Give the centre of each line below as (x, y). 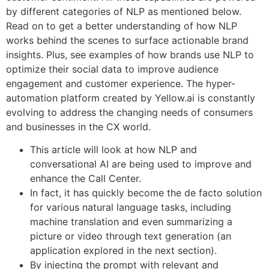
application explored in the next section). (123, 251)
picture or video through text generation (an (131, 236)
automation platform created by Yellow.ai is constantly (131, 98)
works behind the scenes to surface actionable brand (127, 40)
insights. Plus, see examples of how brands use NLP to (130, 54)
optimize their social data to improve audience (112, 69)
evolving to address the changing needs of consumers (129, 112)
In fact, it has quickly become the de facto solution (146, 193)
